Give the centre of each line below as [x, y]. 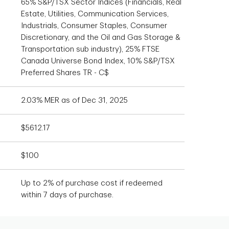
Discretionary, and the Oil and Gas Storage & [101, 38]
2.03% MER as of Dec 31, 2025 [74, 100]
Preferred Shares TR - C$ [65, 73]
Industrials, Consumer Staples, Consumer [94, 26]
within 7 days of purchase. [67, 195]
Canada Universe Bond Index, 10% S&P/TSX [98, 61]
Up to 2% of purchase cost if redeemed [92, 183]
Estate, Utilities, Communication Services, [95, 14]
